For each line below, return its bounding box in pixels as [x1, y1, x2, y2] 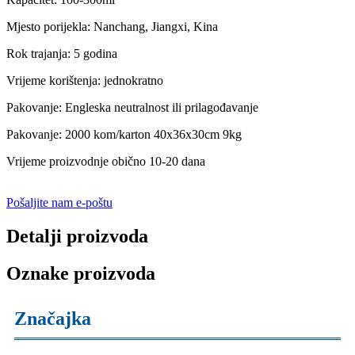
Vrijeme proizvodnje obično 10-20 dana [6, 154, 205, 168]
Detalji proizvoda [6, 225, 148, 246]
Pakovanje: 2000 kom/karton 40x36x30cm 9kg [6, 127, 242, 141]
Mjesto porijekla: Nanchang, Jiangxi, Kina [6, 19, 218, 33]
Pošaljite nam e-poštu [6, 195, 113, 209]
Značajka [14, 307, 91, 329]
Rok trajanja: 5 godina [6, 46, 117, 60]
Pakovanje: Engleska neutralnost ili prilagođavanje [6, 100, 258, 114]
